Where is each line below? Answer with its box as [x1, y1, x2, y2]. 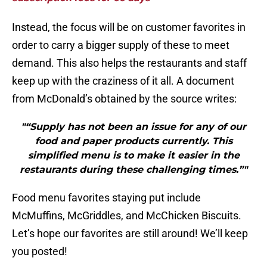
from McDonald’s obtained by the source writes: [12, 92, 237, 105]
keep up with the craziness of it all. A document [12, 74, 234, 88]
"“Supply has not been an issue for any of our [21, 121, 246, 133]
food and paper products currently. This [35, 135, 232, 147]
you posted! [12, 245, 67, 258]
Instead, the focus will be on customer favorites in [12, 21, 246, 34]
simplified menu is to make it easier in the [27, 150, 240, 162]
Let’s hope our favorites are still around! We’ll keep [12, 227, 248, 240]
